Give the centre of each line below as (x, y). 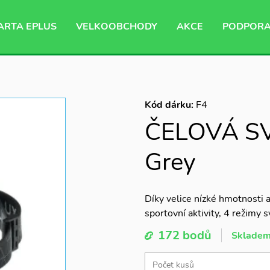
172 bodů (185, 235)
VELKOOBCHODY (117, 27)
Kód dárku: (170, 105)
